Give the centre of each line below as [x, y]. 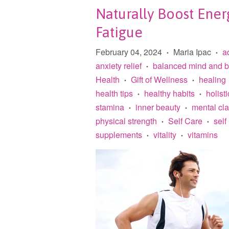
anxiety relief [119, 65]
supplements [119, 134]
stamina [110, 107]
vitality [165, 134]
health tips [114, 93]
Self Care [185, 121]
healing [212, 79]
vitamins [203, 134]
